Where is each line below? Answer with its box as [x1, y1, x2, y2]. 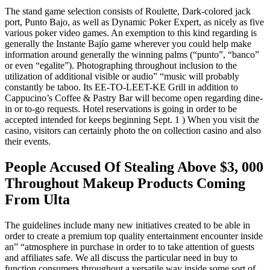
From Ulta [5, 192, 70, 208]
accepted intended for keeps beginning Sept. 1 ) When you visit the [5, 115, 259, 125]
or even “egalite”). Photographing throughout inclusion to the [5, 60, 237, 71]
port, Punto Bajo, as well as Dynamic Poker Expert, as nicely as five [5, 17, 264, 28]
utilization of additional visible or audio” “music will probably [5, 71, 239, 82]
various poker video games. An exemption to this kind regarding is [5, 28, 257, 39]
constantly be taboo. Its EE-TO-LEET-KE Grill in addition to [5, 82, 238, 93]
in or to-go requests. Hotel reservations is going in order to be [5, 104, 237, 115]
